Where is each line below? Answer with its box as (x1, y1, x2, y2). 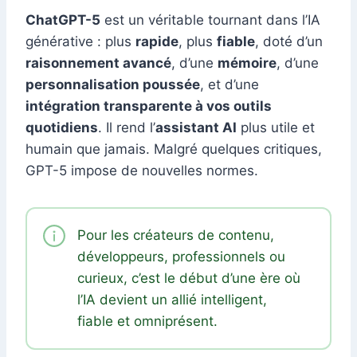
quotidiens (25, 120, 98, 136)
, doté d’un (255, 33, 323, 50)
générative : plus (25, 33, 135, 50)
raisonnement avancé (25, 55, 171, 72)
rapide (135, 33, 178, 50)
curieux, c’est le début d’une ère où (77, 270, 300, 287)
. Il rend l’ (98, 120, 155, 136)
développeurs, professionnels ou (77, 249, 285, 265)
